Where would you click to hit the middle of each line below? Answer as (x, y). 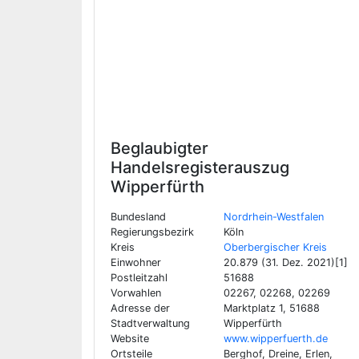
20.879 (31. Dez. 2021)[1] (285, 262)
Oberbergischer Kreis (275, 247)
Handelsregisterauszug (200, 167)
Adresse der (140, 308)
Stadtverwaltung (150, 323)
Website (130, 339)
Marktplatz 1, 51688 (271, 308)
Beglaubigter (159, 148)
